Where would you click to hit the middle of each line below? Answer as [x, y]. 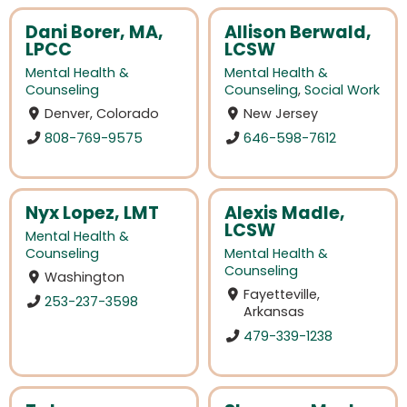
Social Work [342, 90]
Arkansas [274, 312]
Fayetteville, [282, 295]
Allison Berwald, [298, 33]
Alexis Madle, [285, 213]
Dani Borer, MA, [94, 33]
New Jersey [281, 114]
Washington [85, 278]
